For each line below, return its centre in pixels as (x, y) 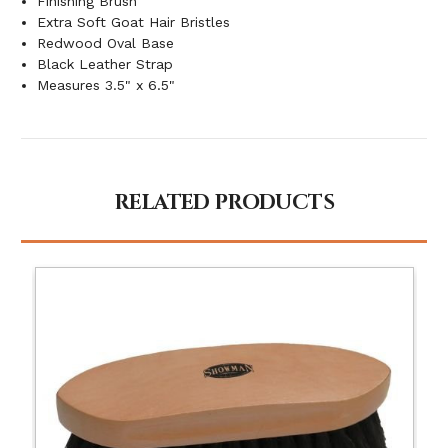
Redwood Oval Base (106, 42)
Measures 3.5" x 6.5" (106, 84)
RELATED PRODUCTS (224, 202)
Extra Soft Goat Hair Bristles (134, 21)
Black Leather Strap (105, 63)
